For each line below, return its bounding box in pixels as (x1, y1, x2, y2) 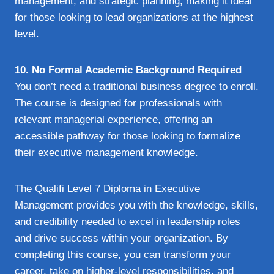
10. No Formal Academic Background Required (15, 64, 242, 76)
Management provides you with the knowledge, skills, (15, 199, 258, 211)
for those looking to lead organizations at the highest (15, 11, 253, 23)
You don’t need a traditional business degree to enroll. (15, 80, 259, 92)
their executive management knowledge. (15, 146, 198, 158)
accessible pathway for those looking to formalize (15, 130, 240, 142)
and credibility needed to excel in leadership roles (15, 215, 240, 228)
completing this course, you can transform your (15, 248, 231, 261)
